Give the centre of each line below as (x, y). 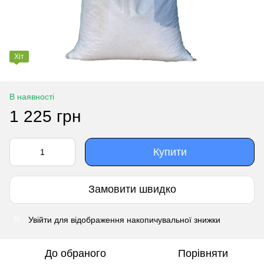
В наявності (32, 96)
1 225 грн (45, 116)
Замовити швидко (132, 189)
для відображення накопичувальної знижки (136, 220)
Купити (170, 152)
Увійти (40, 220)
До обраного (75, 253)
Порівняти (203, 253)
